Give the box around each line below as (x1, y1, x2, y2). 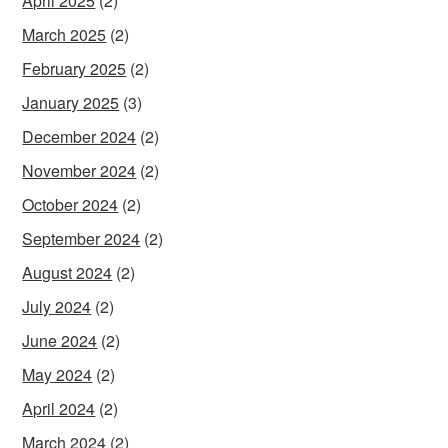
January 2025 (22, 90, 120, 114)
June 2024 (22, 328, 98, 352)
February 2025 (22, 56, 127, 80)
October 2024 (22, 192, 119, 216)
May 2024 (22, 362, 93, 386)
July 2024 (22, 294, 92, 318)
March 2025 (22, 22, 107, 46)
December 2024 (22, 124, 137, 148)
